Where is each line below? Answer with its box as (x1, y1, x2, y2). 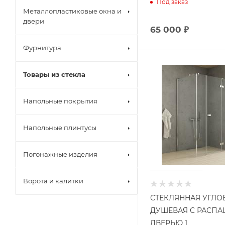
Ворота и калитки (23, 177, 83, 185)
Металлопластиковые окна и (23, 7, 122, 15)
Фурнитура (23, 44, 61, 52)
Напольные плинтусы (23, 124, 96, 132)
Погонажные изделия (23, 150, 97, 158)
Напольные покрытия (23, 97, 97, 105)
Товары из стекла (23, 70, 85, 78)
